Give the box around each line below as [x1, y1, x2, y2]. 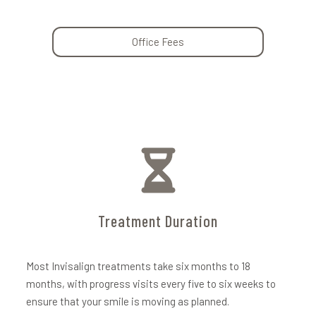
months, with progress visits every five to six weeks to [26, 277, 276, 290]
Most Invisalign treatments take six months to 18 [26, 260, 251, 272]
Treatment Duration [98, 212, 218, 230]
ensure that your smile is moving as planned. [26, 295, 230, 308]
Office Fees [132, 35, 184, 48]
